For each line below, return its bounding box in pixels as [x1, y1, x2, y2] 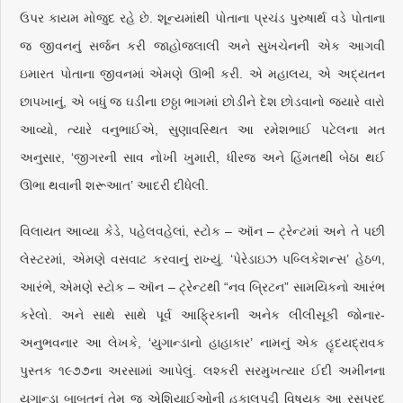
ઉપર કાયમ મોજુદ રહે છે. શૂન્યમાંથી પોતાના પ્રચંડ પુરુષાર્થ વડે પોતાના [20, 11, 385, 25]
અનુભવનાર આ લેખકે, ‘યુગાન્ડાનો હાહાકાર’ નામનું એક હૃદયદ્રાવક [20, 336, 385, 350]
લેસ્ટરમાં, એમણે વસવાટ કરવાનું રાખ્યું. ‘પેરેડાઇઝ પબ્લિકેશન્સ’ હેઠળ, [20, 252, 385, 266]
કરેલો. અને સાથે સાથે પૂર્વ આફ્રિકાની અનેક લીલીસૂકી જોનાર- [20, 308, 385, 322]
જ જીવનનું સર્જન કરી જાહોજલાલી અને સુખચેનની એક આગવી [20, 39, 385, 53]
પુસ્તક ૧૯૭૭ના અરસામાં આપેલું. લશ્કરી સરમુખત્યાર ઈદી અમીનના [20, 363, 385, 378]
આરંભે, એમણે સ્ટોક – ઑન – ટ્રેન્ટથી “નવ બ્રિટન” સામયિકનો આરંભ [20, 280, 385, 294]
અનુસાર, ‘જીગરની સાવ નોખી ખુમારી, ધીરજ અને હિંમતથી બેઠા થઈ [20, 150, 385, 165]
